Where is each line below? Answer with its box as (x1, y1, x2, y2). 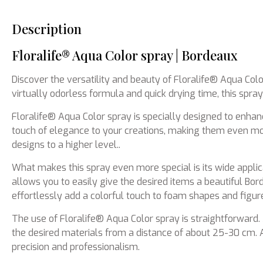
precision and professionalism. (12, 241, 140, 253)
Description (12, 20, 82, 38)
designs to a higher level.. (12, 139, 120, 151)
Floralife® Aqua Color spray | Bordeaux (12, 46, 238, 64)
